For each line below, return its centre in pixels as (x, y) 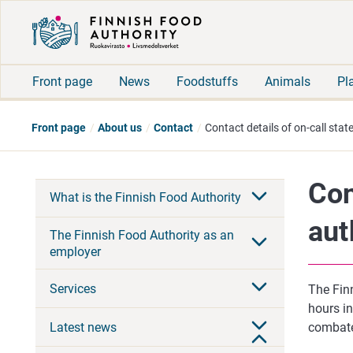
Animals (288, 81)
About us (120, 128)
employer (75, 251)
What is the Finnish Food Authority (145, 198)
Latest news (83, 327)
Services (73, 288)
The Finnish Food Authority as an (142, 235)
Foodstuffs (207, 81)
